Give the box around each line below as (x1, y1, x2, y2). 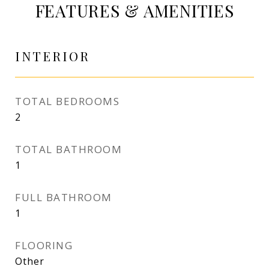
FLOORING (15, 238, 73, 252)
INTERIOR (15, 47, 90, 64)
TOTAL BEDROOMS (15, 94, 119, 108)
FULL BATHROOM (15, 190, 112, 204)
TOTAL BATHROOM (15, 142, 122, 156)
